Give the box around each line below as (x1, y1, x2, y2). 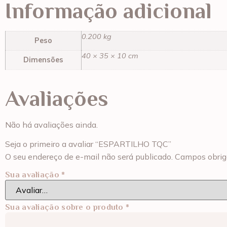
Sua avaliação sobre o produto (5, 203, 126, 212)
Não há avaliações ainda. (5, 119, 98, 130)
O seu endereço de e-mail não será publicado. (5, 152, 173, 162)
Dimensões (23, 55, 63, 64)
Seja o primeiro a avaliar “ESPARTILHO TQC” (5, 139, 171, 149)
